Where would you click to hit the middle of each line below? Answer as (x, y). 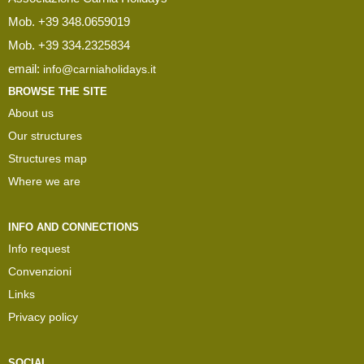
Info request (39, 248)
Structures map (48, 158)
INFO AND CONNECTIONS (74, 227)
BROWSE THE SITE (58, 91)
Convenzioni (40, 271)
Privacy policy (43, 316)
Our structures (45, 135)
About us (31, 113)
